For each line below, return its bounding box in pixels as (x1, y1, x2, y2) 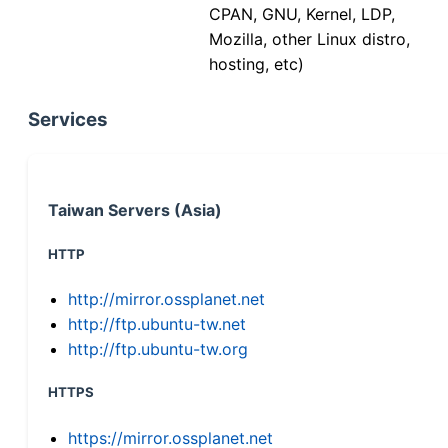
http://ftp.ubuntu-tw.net (68, 314, 246, 335)
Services (28, 108, 108, 132)
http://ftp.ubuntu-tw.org (68, 339, 248, 360)
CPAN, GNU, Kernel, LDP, (209, 3, 395, 24)
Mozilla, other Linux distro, (209, 28, 410, 49)
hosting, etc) (209, 53, 304, 74)
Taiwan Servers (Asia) (48, 200, 222, 221)
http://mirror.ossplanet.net (68, 289, 265, 310)
